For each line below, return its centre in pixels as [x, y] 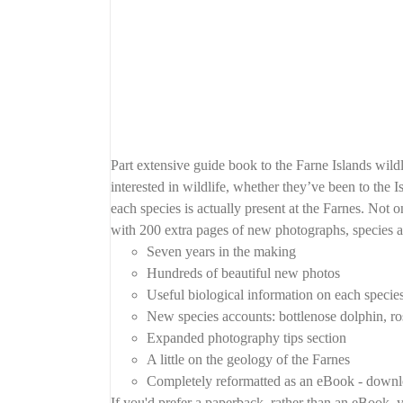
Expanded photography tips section [246, 337]
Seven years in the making [221, 251]
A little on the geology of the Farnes [248, 359]
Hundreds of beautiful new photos [243, 273]
